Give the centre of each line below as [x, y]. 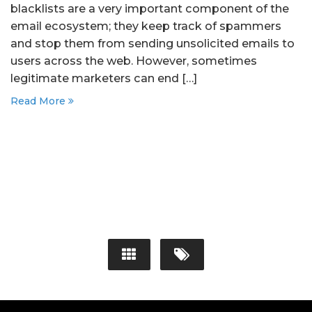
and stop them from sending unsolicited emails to [153, 43]
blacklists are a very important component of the [150, 8]
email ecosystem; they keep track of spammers [146, 26]
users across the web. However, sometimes [134, 61]
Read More [39, 101]
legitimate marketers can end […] [104, 78]
